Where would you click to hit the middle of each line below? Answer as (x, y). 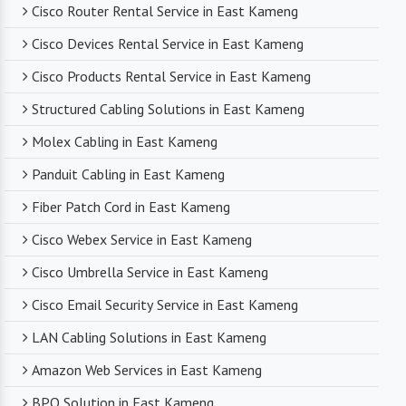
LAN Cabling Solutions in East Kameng (149, 338)
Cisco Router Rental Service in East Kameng (165, 11)
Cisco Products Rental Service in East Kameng (171, 77)
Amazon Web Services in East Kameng (147, 370)
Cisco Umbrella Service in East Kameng (150, 272)
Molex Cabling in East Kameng (125, 142)
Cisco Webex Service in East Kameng (142, 240)
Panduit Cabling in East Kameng (128, 174)
